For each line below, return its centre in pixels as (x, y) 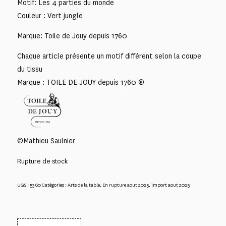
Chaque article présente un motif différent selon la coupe (109, 56)
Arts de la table (83, 185)
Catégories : (54, 185)
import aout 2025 (170, 185)
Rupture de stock (42, 161)
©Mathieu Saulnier (46, 141)
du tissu (30, 69)
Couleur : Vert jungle (50, 16)
